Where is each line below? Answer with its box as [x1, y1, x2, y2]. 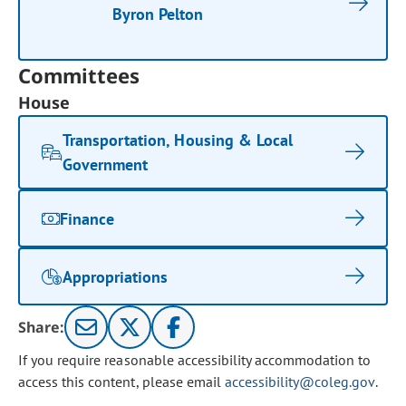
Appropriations [63, 266, 169, 287]
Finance [60, 208, 115, 229]
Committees [18, 62, 140, 89]
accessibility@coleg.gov [224, 372, 375, 391]
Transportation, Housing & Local [63, 130, 293, 150]
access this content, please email [18, 372, 225, 391]
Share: [18, 317, 65, 337]
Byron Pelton [112, 4, 204, 24]
